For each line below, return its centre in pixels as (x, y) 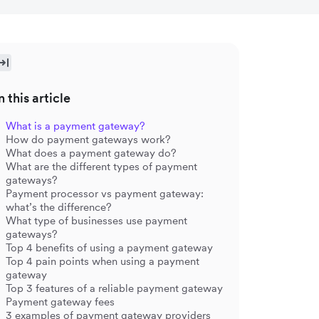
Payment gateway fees (60, 302)
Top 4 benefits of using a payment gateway (109, 247)
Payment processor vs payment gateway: (105, 193)
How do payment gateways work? (88, 139)
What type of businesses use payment (96, 220)
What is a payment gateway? (75, 126)
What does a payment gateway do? (91, 153)
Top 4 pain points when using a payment (103, 261)
